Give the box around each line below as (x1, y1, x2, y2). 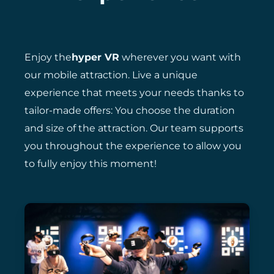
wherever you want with (119, 51, 242, 64)
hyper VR (72, 51, 120, 64)
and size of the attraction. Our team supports (24, 122, 244, 135)
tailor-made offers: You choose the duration (24, 105, 235, 117)
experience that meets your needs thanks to (24, 87, 245, 99)
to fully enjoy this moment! (24, 158, 157, 170)
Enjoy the (24, 51, 72, 64)
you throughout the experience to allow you (24, 140, 242, 152)
